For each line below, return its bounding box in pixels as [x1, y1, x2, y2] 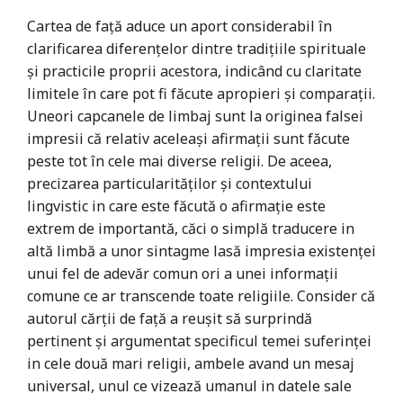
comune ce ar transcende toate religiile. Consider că [27, 285, 375, 306]
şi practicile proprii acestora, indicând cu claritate [27, 60, 362, 81]
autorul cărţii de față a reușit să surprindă [27, 308, 312, 328]
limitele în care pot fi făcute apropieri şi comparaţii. [27, 83, 375, 103]
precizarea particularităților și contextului [27, 173, 312, 193]
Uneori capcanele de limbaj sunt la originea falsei [27, 105, 363, 126]
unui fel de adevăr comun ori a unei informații [27, 263, 338, 283]
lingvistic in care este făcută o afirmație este [27, 195, 326, 216]
